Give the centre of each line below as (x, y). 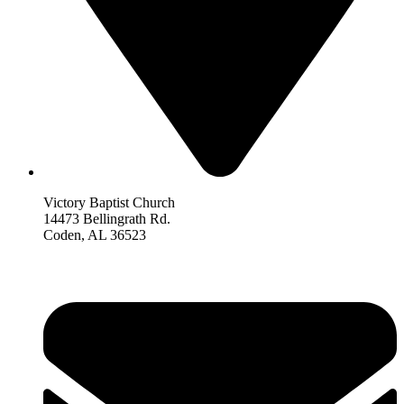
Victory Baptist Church (109, 203)
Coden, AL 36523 (95, 235)
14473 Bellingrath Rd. (107, 219)
